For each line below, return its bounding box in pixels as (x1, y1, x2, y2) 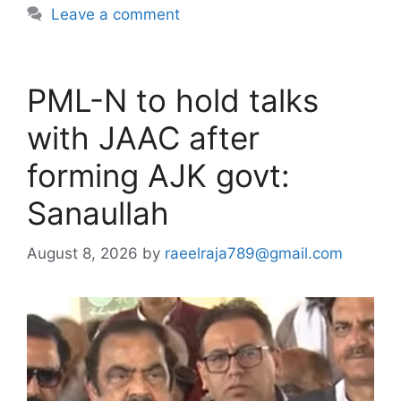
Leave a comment (51, 5, 181, 23)
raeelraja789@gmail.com (165, 243, 343, 262)
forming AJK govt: (27, 157, 290, 194)
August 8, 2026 (27, 243, 138, 262)
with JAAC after (27, 119, 260, 157)
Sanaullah (27, 194, 169, 232)
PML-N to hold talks (27, 81, 319, 119)
